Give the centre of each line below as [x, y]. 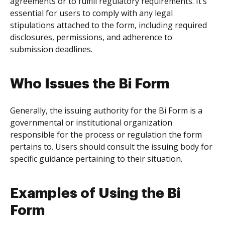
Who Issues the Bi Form [90, 84]
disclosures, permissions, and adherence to [91, 37]
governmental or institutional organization [91, 123]
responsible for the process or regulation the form [106, 135]
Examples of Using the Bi [95, 193]
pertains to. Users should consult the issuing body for [111, 147]
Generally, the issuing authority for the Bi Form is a [106, 110]
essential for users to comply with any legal [91, 13]
